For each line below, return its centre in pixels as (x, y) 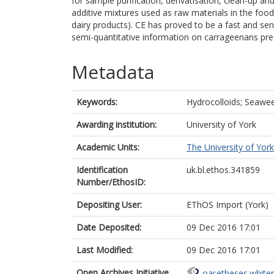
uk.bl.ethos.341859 (223, 170)
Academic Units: (108, 147)
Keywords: (97, 102)
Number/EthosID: (111, 182)
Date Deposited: (109, 227)
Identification (102, 170)
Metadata (113, 72)
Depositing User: (109, 205)
